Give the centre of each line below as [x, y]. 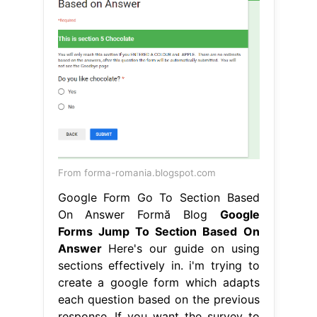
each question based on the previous [158, 299]
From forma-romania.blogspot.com [137, 172]
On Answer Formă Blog [139, 214]
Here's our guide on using [180, 248]
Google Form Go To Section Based [158, 197]
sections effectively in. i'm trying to [158, 265]
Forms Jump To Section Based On [158, 231]
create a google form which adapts [158, 282]
